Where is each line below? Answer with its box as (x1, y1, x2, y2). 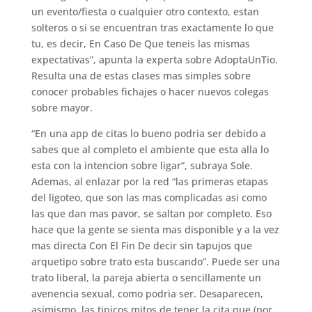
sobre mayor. (31, 101, 93, 114)
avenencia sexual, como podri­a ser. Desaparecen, (31, 287, 263, 300)
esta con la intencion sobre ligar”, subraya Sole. (31, 159, 253, 172)
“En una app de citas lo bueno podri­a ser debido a (31, 127, 266, 140)
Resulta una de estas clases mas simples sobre (31, 69, 251, 82)
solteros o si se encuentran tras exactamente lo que (31, 21, 274, 34)
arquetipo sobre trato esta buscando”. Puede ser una (31, 255, 280, 268)
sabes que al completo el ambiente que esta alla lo (31, 143, 269, 156)
